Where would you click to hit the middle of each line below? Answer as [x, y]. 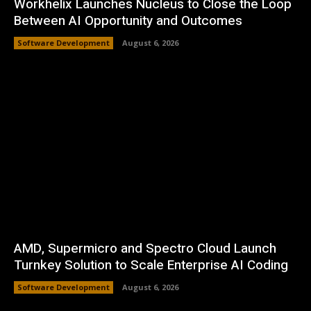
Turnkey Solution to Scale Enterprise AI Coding [151, 266]
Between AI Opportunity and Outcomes [128, 20]
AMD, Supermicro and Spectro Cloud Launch [145, 249]
